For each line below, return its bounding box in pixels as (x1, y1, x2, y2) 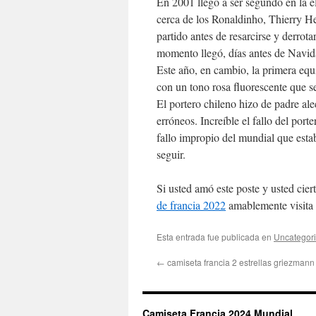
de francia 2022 (157, 197, 226, 212)
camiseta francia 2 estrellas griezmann (165, 256, 315, 268)
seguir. (157, 147, 186, 162)
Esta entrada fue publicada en (157, 231, 274, 243)
